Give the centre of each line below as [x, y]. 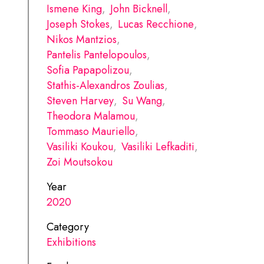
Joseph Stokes [78, 24]
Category [68, 227]
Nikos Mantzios [82, 39]
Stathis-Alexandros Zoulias [106, 85]
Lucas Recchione [156, 24]
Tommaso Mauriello [91, 131]
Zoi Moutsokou [80, 162]
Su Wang [142, 100]
